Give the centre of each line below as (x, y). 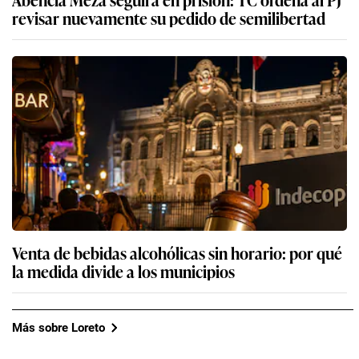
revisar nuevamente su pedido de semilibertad (169, 18)
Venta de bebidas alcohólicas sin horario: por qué (177, 253)
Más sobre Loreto (58, 327)
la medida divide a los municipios (123, 271)
